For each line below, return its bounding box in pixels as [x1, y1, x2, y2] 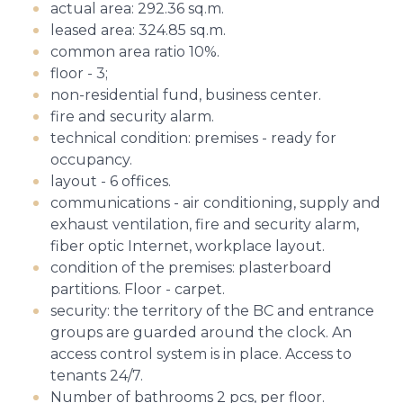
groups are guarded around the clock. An [50, 324, 352, 341]
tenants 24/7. [50, 367, 143, 384]
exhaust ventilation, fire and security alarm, [50, 216, 359, 233]
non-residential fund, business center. [50, 86, 321, 103]
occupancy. [50, 151, 132, 168]
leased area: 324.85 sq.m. [50, 22, 226, 39]
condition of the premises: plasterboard [50, 259, 332, 276]
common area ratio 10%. [50, 43, 219, 60]
